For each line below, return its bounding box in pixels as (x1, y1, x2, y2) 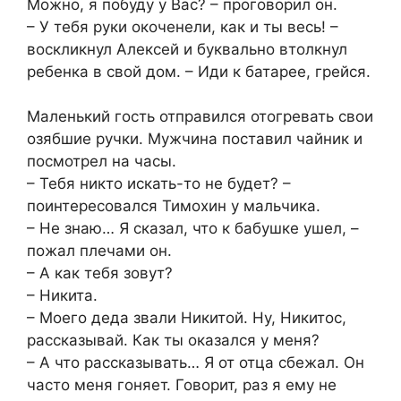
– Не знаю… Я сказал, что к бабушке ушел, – (27, 219, 359, 238)
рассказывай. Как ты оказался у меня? (27, 331, 320, 350)
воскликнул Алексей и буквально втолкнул (27, 39, 347, 58)
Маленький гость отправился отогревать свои (27, 107, 373, 126)
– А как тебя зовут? (27, 264, 173, 283)
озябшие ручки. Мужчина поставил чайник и (27, 130, 363, 149)
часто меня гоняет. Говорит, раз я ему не (27, 376, 337, 395)
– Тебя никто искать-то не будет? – (27, 175, 291, 193)
